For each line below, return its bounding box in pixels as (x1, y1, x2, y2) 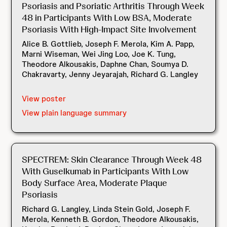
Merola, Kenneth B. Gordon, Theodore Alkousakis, (22, 214, 199, 224)
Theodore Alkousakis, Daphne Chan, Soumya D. (22, 59, 189, 69)
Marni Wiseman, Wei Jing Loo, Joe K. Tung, (22, 49, 176, 59)
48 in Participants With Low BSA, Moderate (22, 12, 193, 23)
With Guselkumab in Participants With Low (22, 165, 189, 177)
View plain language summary (22, 107, 127, 118)
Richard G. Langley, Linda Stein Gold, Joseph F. (22, 204, 191, 214)
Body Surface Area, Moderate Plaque (22, 177, 168, 188)
